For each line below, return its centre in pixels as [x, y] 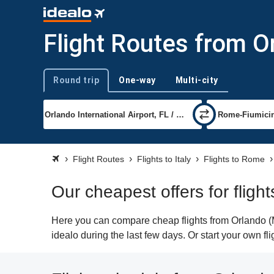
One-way [137, 80]
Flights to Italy [164, 159]
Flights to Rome [234, 159]
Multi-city [197, 80]
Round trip [76, 80]
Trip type [58, 85]
